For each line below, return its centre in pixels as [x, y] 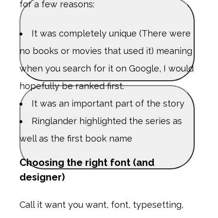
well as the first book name [76, 138]
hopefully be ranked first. [72, 86]
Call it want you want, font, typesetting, [101, 205]
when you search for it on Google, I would [107, 68]
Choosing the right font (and [87, 163]
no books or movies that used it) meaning [106, 51]
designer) [42, 177]
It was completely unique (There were [111, 33]
